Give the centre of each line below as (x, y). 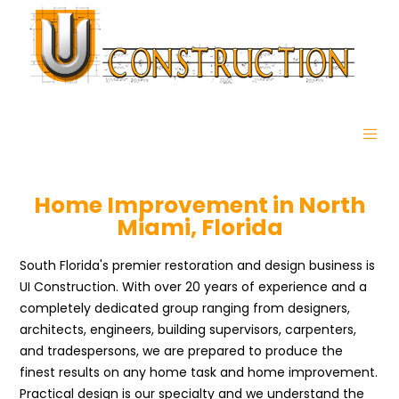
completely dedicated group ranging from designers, (185, 308)
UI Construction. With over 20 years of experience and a (194, 287)
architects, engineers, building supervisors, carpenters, (188, 330)
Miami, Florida (199, 228)
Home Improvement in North (199, 205)
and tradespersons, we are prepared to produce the (182, 351)
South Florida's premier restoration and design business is (198, 265)
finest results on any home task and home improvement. (199, 372)
